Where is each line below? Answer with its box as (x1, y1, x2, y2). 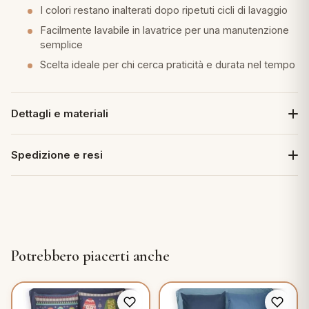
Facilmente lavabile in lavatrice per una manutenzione (40, 24, 289, 36)
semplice (40, 39, 83, 50)
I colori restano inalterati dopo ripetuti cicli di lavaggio (40, 4, 288, 16)
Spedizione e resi (11, 148, 103, 161)
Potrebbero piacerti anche (11, 247, 170, 265)
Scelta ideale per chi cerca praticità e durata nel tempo (40, 59, 295, 70)
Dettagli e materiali (11, 107, 108, 120)
